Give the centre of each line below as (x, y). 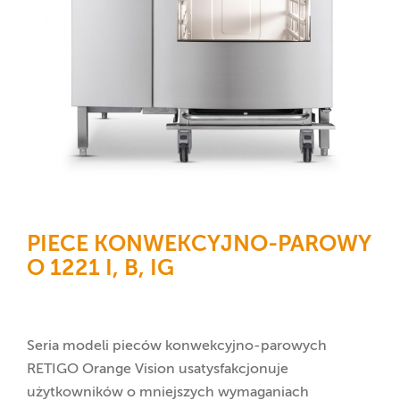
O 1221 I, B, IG (100, 269)
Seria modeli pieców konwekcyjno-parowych (177, 346)
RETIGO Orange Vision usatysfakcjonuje (158, 370)
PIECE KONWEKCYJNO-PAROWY (199, 245)
